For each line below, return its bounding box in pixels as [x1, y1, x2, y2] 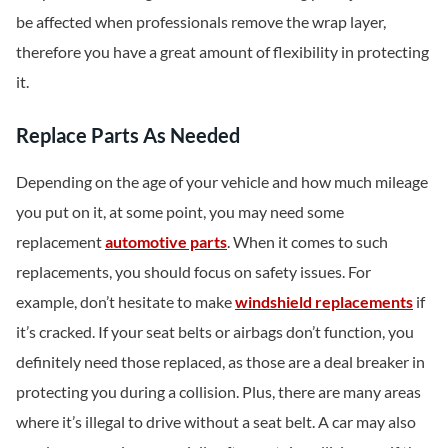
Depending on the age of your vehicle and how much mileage [16, 171, 428, 191]
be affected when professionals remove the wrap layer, [16, 12, 386, 32]
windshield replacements [235, 291, 413, 311]
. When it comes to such [227, 231, 388, 251]
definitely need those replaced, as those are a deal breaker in [16, 351, 425, 371]
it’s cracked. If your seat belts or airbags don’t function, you [16, 321, 414, 341]
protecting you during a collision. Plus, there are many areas [16, 381, 421, 401]
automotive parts [105, 231, 227, 251]
